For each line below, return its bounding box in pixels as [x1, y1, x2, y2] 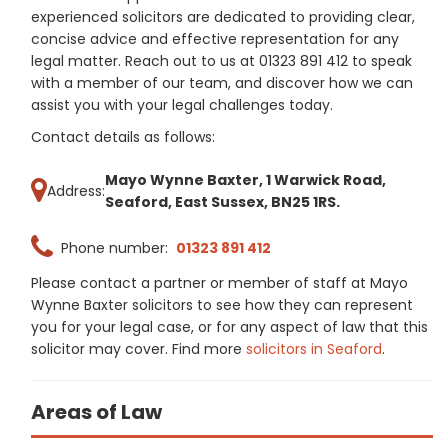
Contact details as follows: [31, 127, 215, 147]
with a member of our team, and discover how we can [31, 73, 413, 93]
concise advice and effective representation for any [31, 29, 399, 49]
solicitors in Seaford [246, 339, 382, 359]
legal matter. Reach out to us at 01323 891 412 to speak [31, 51, 412, 71]
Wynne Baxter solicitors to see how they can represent [31, 295, 413, 315]
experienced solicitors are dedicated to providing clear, [31, 7, 415, 27]
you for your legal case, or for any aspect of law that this [31, 317, 428, 337]
